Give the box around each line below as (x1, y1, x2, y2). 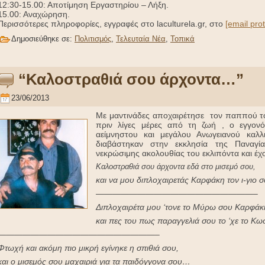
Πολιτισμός (75, 34, 111, 44)
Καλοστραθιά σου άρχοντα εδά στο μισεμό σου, (96, 162, 256, 172)
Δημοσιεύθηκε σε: (11, 34, 75, 44)
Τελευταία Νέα (116, 34, 166, 44)
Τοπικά (170, 34, 195, 44)
